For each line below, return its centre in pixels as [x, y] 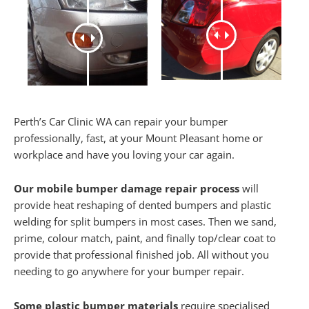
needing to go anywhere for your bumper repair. [129, 271]
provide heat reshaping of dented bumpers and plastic [142, 205]
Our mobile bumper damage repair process [127, 189]
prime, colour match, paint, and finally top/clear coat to [145, 238]
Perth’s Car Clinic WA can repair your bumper [121, 121]
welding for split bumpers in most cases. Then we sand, [145, 222]
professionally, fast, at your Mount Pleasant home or [138, 138]
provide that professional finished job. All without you [141, 255]
